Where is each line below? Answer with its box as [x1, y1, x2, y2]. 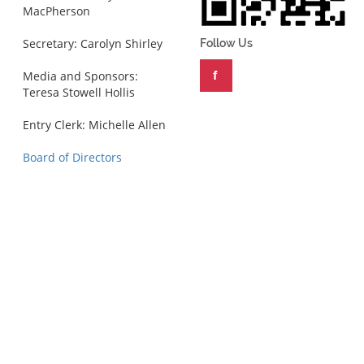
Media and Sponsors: [23, 67, 139, 84]
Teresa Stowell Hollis [23, 84, 136, 100]
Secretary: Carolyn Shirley [23, 35, 163, 51]
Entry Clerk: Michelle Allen [23, 116, 167, 132]
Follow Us [199, 36, 253, 50]
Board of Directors [23, 149, 123, 165]
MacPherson [23, 2, 91, 19]
